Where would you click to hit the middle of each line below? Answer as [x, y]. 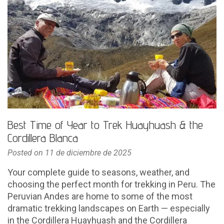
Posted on [26, 152]
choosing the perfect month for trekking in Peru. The [111, 184]
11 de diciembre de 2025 [88, 152]
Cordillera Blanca [43, 137]
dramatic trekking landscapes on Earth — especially [109, 208]
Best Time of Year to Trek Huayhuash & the [105, 124]
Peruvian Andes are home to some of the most [100, 196]
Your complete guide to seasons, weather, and [98, 172]
